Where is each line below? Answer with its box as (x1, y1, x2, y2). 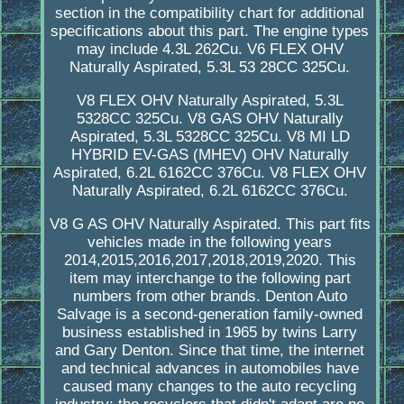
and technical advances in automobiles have (60, 360, 359, 378)
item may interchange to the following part (69, 270, 351, 288)
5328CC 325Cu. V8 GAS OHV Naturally (76, 110, 344, 128)
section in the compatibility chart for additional (55, 5, 365, 23)
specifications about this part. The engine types (50, 23, 370, 41)
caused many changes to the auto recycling (63, 378, 357, 396)
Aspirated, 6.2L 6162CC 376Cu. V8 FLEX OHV (53, 164, 367, 182)
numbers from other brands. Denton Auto (72, 288, 347, 306)
